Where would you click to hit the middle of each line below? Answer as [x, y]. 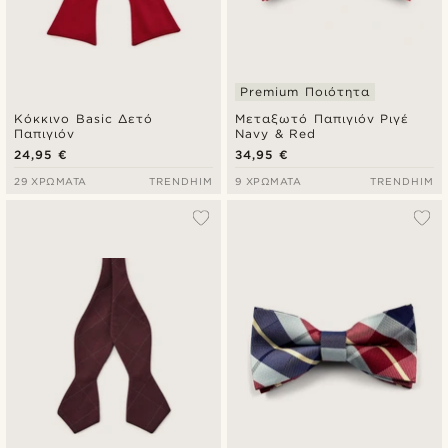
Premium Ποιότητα [305, 92]
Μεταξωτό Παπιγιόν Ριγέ [322, 119]
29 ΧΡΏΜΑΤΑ [50, 181]
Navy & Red [275, 134]
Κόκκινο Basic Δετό [83, 119]
